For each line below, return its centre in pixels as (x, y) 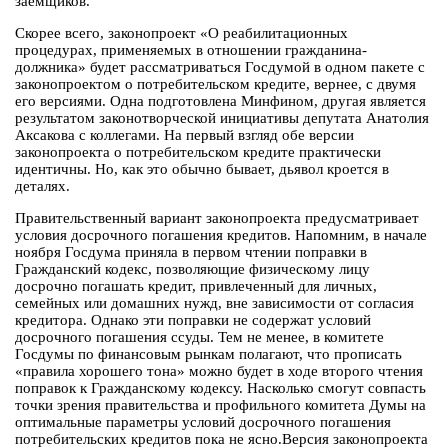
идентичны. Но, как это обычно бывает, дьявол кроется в (202, 169)
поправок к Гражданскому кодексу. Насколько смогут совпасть (220, 388)
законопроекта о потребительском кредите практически (198, 152)
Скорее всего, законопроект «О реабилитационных (181, 33)
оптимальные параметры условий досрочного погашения (203, 422)
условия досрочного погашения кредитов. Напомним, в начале (221, 235)
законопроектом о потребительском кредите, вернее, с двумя (215, 84)
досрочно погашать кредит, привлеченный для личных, (196, 286)
